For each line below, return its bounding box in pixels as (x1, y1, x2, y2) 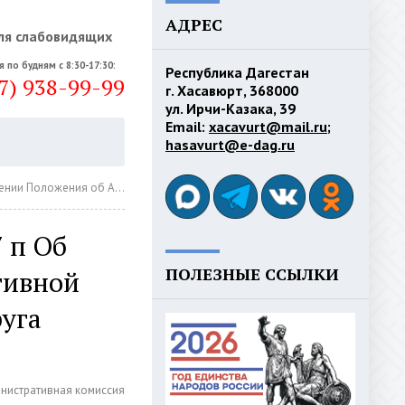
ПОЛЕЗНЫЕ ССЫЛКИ (165, 263, 339, 285)
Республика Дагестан (165, 63, 309, 81)
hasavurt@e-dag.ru (165, 136, 295, 154)
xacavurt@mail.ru (209, 118, 327, 136)
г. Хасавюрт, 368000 (165, 81, 298, 99)
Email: (165, 118, 209, 136)
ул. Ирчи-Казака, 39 (165, 99, 296, 118)
